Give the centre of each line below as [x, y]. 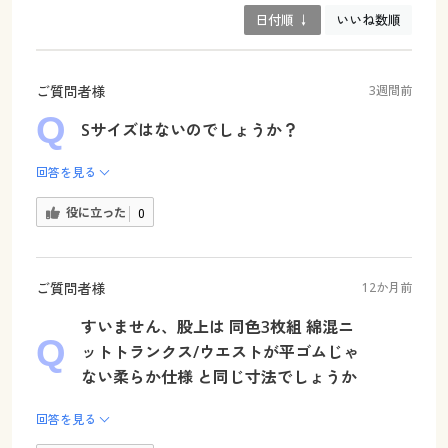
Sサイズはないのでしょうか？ [189, 129]
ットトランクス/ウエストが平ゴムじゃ [219, 352]
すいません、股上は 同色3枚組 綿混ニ [217, 327]
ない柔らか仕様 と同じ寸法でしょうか [218, 377]
